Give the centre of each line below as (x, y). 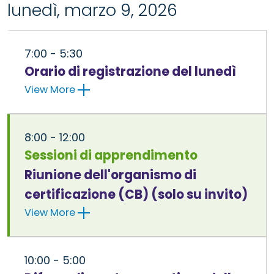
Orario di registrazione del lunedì (130, 71)
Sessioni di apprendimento (111, 155)
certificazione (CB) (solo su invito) (136, 194)
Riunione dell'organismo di (110, 175)
